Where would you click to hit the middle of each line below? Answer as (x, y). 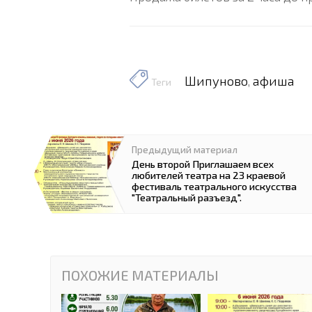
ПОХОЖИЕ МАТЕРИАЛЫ (140, 275)
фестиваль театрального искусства (214, 186)
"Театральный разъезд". (186, 197)
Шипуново (216, 81)
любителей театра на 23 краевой (208, 175)
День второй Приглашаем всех (202, 164)
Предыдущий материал (184, 150)
